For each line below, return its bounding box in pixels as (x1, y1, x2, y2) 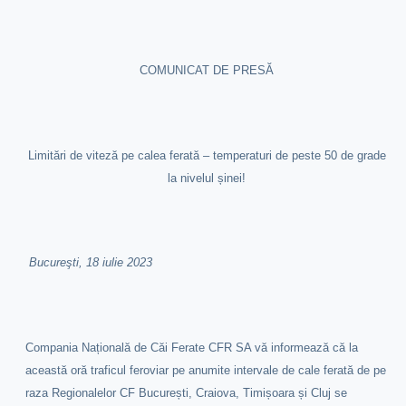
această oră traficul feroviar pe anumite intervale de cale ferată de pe (25, 363, 387, 378)
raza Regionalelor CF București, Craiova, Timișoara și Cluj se (25, 386, 348, 401)
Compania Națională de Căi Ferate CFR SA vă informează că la (25, 341, 359, 355)
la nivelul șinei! (168, 170, 246, 185)
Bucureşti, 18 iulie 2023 (29, 256, 153, 270)
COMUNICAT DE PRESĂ (140, 63, 275, 77)
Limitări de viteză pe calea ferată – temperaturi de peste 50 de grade (27, 148, 386, 162)
